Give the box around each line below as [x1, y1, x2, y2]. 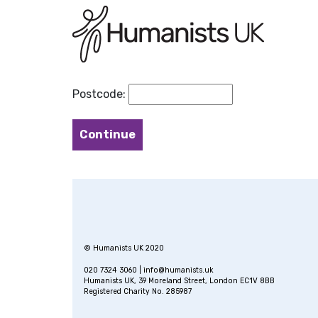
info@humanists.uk [143, 265, 214, 275]
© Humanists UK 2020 [84, 243, 164, 253]
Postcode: [72, 87, 126, 101]
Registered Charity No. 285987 [84, 287, 192, 297]
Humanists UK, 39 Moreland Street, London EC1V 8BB [84, 276, 275, 286]
